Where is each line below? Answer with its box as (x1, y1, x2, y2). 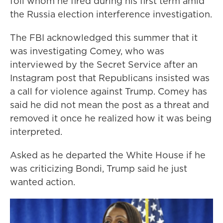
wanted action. (10, 176, 75, 188)
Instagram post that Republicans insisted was (10, 72, 210, 84)
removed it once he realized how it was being (10, 112, 212, 124)
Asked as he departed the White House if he (10, 149, 206, 161)
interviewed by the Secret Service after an (10, 58, 198, 71)
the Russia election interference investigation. (10, 8, 212, 20)
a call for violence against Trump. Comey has (10, 85, 207, 98)
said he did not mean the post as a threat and (10, 99, 209, 111)
